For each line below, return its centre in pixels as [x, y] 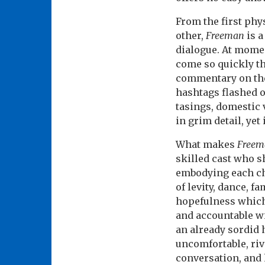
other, [191, 36]
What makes [206, 145]
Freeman [225, 36]
